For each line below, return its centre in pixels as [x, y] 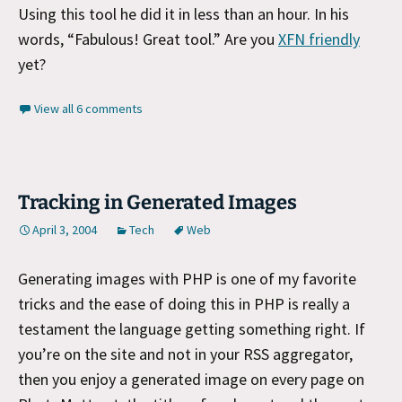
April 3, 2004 [65, 229]
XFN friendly [319, 39]
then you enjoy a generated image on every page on [191, 379]
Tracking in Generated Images [157, 202]
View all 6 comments [88, 108]
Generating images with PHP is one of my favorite [187, 278]
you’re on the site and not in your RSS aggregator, [185, 354]
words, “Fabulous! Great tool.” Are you [148, 39]
